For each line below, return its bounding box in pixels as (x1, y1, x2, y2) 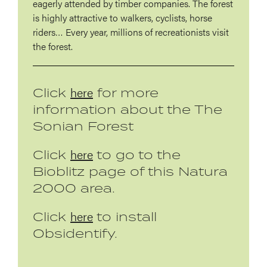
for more (93, 85, 159, 101)
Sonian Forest (33, 118, 133, 134)
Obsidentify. (33, 225, 117, 241)
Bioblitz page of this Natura (33, 163, 228, 179)
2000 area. (33, 180, 115, 196)
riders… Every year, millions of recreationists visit (33, 25, 229, 39)
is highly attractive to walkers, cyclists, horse (33, 11, 212, 25)
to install (93, 209, 157, 225)
